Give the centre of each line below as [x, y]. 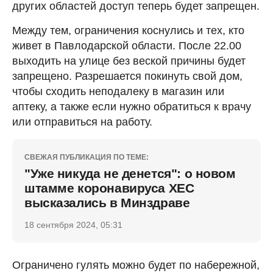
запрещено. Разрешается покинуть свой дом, [127, 76]
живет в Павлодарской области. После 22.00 [127, 46]
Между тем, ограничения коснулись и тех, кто [128, 30]
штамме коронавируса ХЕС [109, 188]
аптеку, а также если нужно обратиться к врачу [132, 107]
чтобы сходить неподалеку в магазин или [118, 91]
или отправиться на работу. [82, 122]
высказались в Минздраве [107, 203]
